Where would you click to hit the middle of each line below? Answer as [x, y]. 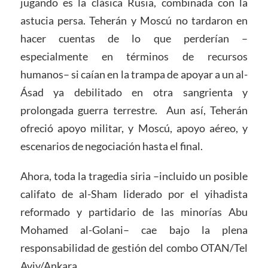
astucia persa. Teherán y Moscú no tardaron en [134, 21]
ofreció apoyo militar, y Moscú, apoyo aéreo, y [134, 128]
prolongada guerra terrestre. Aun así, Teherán [134, 110]
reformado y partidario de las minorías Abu [134, 211]
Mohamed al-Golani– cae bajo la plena [134, 229]
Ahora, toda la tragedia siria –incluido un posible [134, 176]
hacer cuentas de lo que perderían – [134, 39]
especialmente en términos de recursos [134, 57]
